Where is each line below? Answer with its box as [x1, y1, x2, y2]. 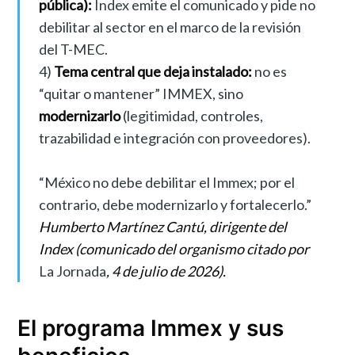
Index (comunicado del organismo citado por [38, 239, 309, 258]
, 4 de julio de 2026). [105, 261, 226, 280]
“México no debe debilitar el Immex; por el [38, 173, 295, 191]
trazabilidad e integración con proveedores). [38, 128, 311, 147]
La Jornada [38, 261, 106, 280]
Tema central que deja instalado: [53, 62, 252, 80]
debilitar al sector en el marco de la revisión [38, 17, 301, 36]
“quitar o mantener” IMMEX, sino [38, 84, 243, 102]
